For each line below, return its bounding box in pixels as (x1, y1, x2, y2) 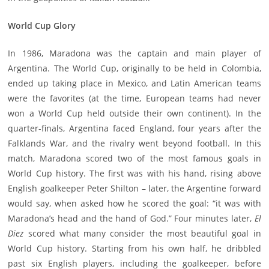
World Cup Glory (8, 20, 76, 32)
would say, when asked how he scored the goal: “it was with (8, 198, 261, 210)
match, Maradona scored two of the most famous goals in (8, 153, 261, 165)
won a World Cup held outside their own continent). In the (8, 107, 261, 119)
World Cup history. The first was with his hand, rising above (8, 168, 261, 180)
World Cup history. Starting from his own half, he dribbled (8, 243, 261, 255)
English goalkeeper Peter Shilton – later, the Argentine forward (8, 183, 261, 195)
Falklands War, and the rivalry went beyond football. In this (8, 138, 261, 150)
